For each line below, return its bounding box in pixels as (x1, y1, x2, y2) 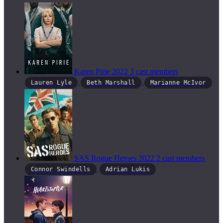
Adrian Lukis (105, 165, 150, 173)
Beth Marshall (87, 79, 135, 87)
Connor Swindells (31, 165, 91, 173)
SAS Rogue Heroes (74, 153, 138, 162)
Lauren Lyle (31, 79, 72, 87)
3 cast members (130, 67, 178, 76)
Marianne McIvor (150, 79, 206, 87)
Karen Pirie (74, 67, 112, 76)
